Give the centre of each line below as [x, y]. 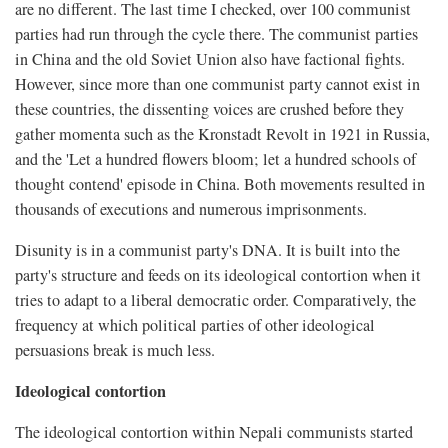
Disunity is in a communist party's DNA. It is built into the [207, 249]
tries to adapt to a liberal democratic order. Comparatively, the [215, 299]
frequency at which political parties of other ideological [195, 324]
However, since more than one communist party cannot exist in [217, 83]
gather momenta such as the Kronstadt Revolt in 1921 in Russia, [222, 133]
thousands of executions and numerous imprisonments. [191, 208]
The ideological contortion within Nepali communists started [214, 431]
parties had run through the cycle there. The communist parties [216, 33]
